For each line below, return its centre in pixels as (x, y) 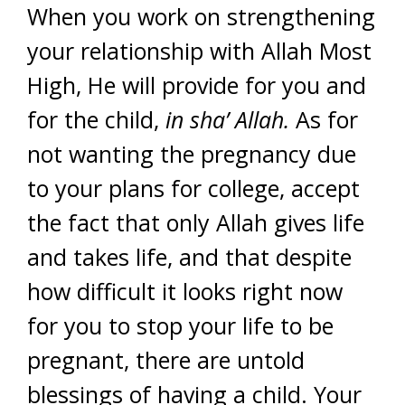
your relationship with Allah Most (199, 51)
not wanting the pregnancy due (192, 154)
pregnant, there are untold (166, 360)
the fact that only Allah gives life (196, 222)
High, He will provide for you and (197, 85)
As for (324, 119)
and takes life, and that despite (189, 257)
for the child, (96, 119)
